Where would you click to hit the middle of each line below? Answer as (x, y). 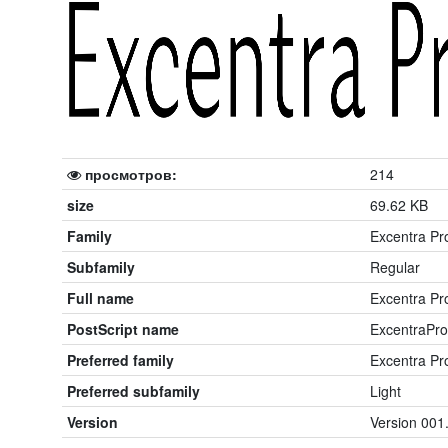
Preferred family (120, 360)
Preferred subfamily (133, 391)
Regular (395, 267)
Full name (100, 298)
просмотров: (129, 174)
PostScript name (123, 329)
